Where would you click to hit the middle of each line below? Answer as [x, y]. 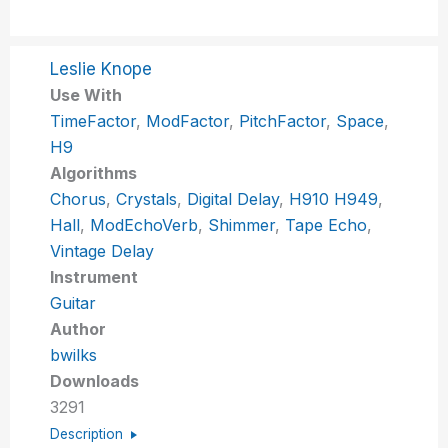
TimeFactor [93, 120]
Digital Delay [233, 198]
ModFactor [188, 120]
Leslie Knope [101, 68]
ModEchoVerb [144, 224]
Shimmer [242, 224]
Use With [86, 94]
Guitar [73, 302]
